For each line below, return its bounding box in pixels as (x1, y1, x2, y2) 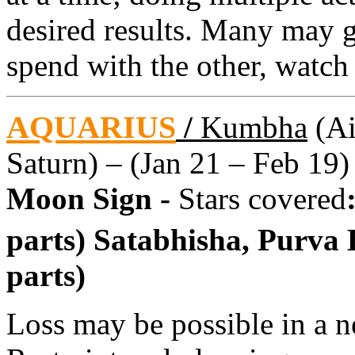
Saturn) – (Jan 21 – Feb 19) (6, 145, 349, 180)
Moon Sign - (6, 181, 178, 216)
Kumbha (200, 109, 307, 144)
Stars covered (178, 181, 346, 216)
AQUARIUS (6, 109, 176, 145)
